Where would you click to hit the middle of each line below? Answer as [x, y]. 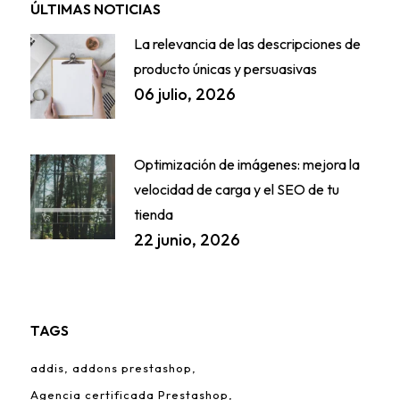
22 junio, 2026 [187, 240]
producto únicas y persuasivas [225, 69]
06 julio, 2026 [184, 95]
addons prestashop [132, 368]
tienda [153, 215]
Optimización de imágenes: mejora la [246, 165]
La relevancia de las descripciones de [247, 44]
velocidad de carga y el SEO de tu [236, 190]
